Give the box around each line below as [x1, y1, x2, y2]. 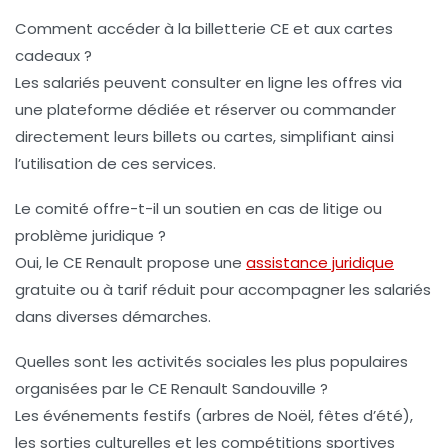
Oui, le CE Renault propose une [15, 252, 246, 274]
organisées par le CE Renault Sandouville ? [15, 378, 328, 400]
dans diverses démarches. [15, 306, 211, 328]
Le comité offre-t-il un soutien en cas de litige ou [15, 198, 382, 220]
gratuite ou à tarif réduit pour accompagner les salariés [15, 279, 431, 301]
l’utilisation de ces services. [15, 153, 216, 175]
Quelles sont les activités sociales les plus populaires [15, 351, 408, 373]
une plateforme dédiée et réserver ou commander [15, 99, 396, 121]
